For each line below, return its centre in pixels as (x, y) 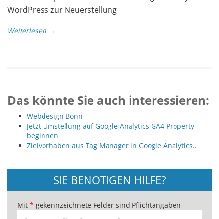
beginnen (43, 135)
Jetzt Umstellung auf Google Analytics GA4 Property (110, 126)
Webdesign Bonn (55, 116)
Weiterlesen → (31, 30)
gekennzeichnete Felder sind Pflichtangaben (107, 205)
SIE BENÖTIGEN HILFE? (109, 180)
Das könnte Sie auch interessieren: (108, 100)
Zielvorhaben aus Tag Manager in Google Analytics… (112, 145)
